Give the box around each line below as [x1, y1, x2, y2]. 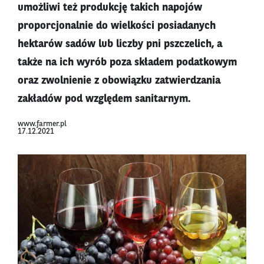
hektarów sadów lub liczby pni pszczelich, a [18, 39, 222, 50]
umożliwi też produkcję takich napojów [18, 2, 202, 14]
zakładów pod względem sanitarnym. [18, 94, 190, 105]
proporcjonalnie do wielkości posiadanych [18, 21, 216, 32]
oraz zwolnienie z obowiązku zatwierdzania [18, 75, 220, 87]
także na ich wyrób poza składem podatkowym [18, 57, 237, 68]
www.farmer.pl [18, 120, 67, 128]
